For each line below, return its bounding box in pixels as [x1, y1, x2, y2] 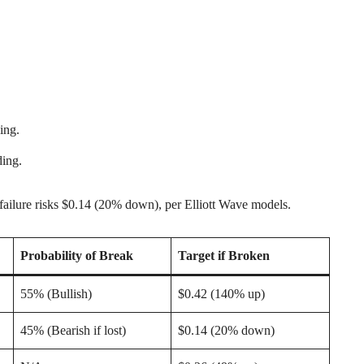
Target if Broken [178, 248, 270, 262]
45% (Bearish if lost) [20, 323, 126, 337]
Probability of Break [20, 248, 133, 262]
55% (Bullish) [20, 286, 92, 301]
